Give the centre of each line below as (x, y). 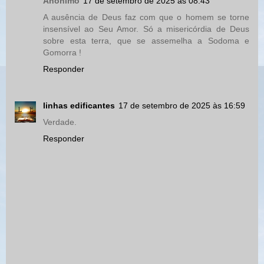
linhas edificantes (79, 106)
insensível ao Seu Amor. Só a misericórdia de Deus (146, 29)
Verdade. (60, 122)
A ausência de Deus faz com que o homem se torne (146, 17)
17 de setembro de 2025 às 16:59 (182, 106)
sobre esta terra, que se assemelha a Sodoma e (146, 41)
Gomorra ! (62, 53)
